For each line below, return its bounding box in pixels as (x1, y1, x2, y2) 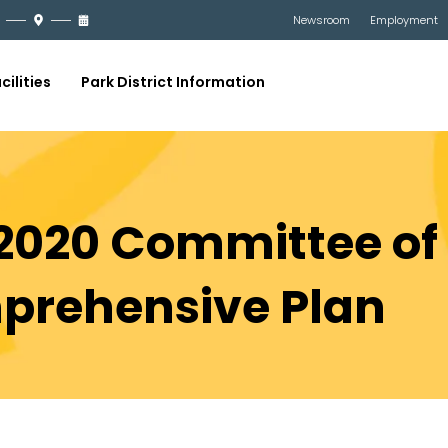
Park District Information (81, 72, 266, 93)
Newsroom (292, 11, 350, 28)
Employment (369, 11, 438, 28)
